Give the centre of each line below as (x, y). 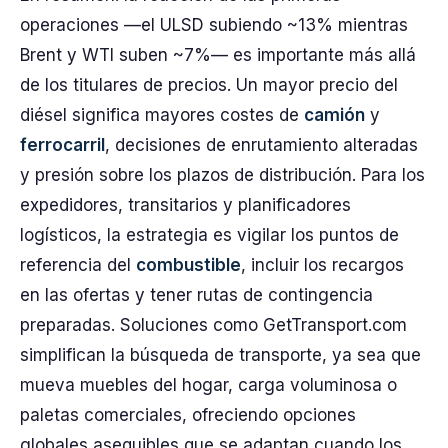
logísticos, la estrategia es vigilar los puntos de (209, 235)
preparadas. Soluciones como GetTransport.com (213, 325)
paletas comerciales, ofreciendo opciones (188, 415)
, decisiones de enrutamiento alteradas (261, 145)
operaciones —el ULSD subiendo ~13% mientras (214, 25)
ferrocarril (62, 145)
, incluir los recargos (322, 265)
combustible (188, 265)
